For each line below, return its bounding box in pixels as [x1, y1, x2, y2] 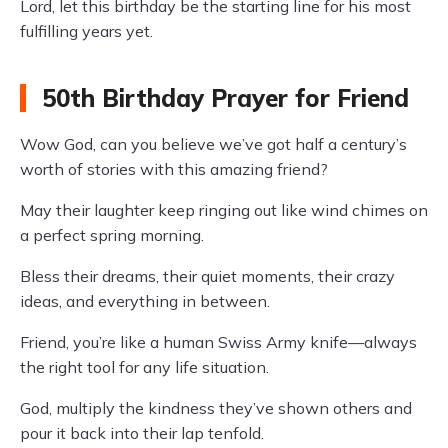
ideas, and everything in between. [20, 291, 270, 311]
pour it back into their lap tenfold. [20, 423, 264, 443]
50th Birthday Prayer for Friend [42, 83, 409, 113]
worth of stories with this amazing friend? [20, 159, 328, 179]
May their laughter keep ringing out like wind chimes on [20, 200, 428, 220]
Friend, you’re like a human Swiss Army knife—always [20, 332, 417, 352]
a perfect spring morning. [20, 225, 204, 245]
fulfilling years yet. [20, 21, 153, 41]
